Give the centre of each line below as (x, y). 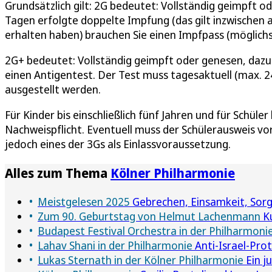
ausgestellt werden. (53, 90)
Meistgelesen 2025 (84, 202)
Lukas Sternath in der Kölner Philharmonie (141, 260)
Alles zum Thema (58, 173)
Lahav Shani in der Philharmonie (115, 246)
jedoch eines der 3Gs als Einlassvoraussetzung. (118, 144)
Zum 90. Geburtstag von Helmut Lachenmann (149, 216)
